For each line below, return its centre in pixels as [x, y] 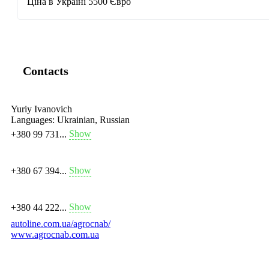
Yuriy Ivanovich [41, 109]
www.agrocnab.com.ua [55, 235]
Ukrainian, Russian [92, 120]
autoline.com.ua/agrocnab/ [61, 224]
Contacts [46, 71]
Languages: [33, 120]
